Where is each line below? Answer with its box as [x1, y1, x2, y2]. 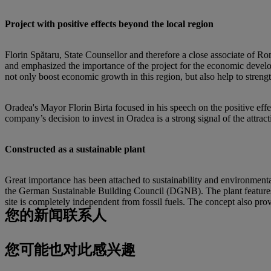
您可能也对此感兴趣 [5, 242, 135, 258]
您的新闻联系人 [5, 207, 106, 223]
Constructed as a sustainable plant [5, 144, 145, 154]
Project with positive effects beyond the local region [5, 19, 214, 29]
